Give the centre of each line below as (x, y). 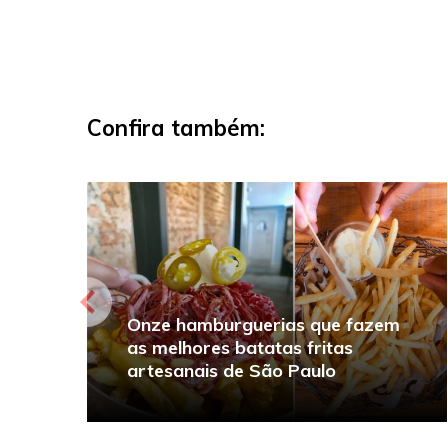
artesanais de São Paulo (231, 370)
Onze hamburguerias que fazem (263, 324)
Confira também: (176, 127)
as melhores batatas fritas (240, 347)
